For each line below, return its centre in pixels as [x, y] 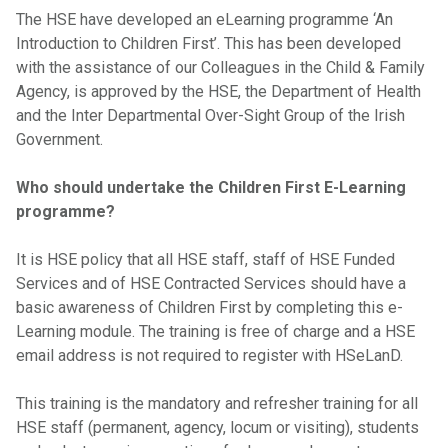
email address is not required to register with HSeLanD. [209, 355]
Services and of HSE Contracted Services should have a [211, 283]
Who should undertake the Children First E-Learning [211, 187]
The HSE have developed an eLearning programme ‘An [204, 19]
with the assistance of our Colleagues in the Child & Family [220, 67]
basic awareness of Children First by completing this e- [209, 307]
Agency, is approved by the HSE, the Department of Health [218, 91]
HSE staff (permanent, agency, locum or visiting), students [217, 427]
